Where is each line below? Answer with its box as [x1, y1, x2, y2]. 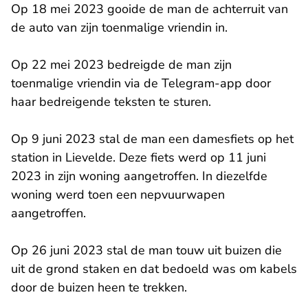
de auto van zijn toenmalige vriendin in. [11, 19, 228, 36]
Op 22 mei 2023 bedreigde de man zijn [11, 56, 232, 74]
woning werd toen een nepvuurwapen [11, 186, 225, 203]
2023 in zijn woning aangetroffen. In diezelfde [11, 168, 267, 185]
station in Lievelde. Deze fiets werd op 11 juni [11, 149, 266, 166]
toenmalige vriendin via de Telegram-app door [11, 75, 271, 92]
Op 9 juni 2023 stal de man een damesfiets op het [11, 131, 294, 148]
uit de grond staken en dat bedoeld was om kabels [11, 261, 297, 278]
